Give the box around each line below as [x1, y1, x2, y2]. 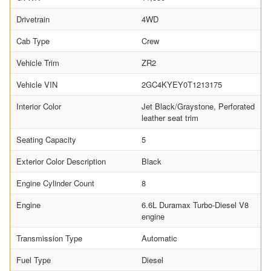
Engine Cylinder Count [16, 177, 94, 189]
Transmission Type [16, 232, 82, 244]
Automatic [142, 232, 177, 244]
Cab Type [16, 35, 50, 47]
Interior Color [16, 100, 61, 113]
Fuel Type [16, 254, 51, 266]
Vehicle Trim [16, 57, 59, 69]
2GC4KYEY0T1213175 [142, 79, 222, 91]
